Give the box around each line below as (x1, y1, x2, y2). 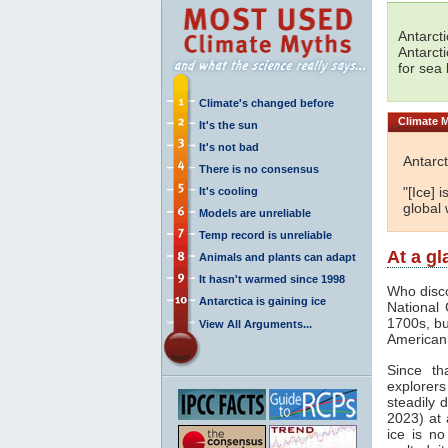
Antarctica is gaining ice (199, 294, 326, 307)
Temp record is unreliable (199, 228, 332, 241)
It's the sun (199, 118, 258, 131)
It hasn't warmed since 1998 (199, 272, 345, 285)
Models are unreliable (199, 206, 311, 219)
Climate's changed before (199, 96, 334, 109)
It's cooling (199, 184, 258, 197)
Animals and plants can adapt (199, 250, 356, 263)
